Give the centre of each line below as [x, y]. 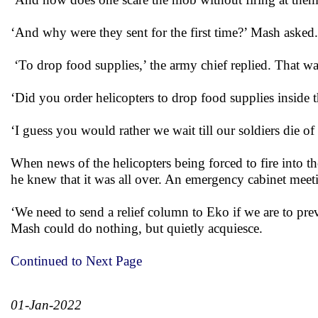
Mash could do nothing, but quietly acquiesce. [137, 228]
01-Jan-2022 [46, 305]
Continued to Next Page [76, 261]
